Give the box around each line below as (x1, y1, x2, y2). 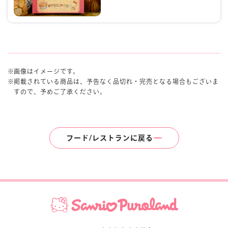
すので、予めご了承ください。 (14, 89, 106, 95)
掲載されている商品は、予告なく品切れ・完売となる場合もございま (14, 78, 219, 85)
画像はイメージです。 (14, 68, 79, 75)
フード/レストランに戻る (66, 134, 153, 142)
